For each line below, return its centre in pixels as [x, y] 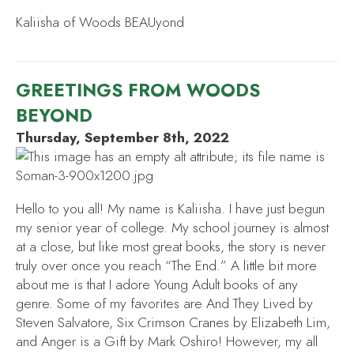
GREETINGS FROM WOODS [138, 90]
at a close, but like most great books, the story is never [171, 246]
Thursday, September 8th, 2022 [122, 138]
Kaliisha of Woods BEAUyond [100, 22]
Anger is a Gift [83, 341]
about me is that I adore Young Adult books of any [157, 284]
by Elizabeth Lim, [282, 322]
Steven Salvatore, [66, 322]
